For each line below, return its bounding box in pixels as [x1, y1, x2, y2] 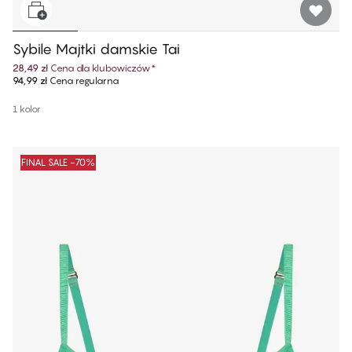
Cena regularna [47, 75, 119, 87]
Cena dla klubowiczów [50, 62, 151, 75]
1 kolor [13, 103, 41, 115]
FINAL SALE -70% [21, 156, 95, 169]
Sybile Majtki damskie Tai [13, 41, 180, 58]
